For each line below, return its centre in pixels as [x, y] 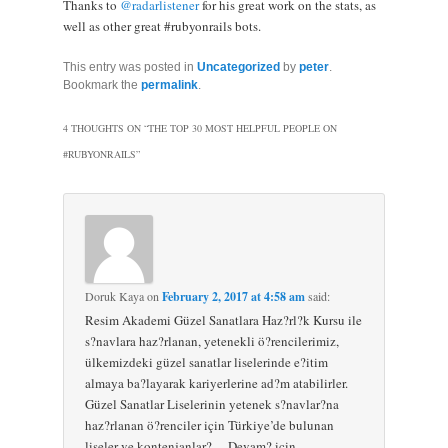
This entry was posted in [129, 66]
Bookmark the [101, 84]
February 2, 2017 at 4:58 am [234, 297]
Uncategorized [238, 66]
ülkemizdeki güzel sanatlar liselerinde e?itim [207, 362]
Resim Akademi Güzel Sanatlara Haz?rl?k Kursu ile [224, 320]
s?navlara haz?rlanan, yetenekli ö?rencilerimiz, [212, 341]
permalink [169, 84]
